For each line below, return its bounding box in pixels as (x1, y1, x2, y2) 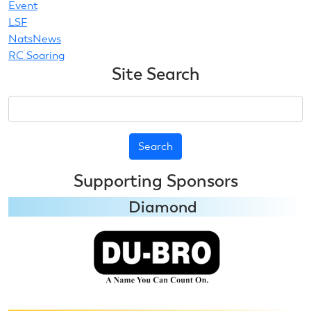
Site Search (111, 62, 200, 85)
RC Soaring (8, 48, 65, 62)
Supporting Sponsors (73, 169, 238, 192)
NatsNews (8, 31, 61, 45)
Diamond (128, 196, 197, 217)
